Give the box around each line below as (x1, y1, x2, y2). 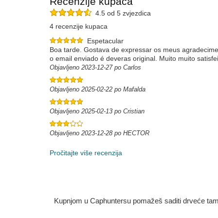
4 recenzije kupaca (50, 22, 108, 30)
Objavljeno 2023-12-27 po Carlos (50, 64, 141, 71)
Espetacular (87, 37, 124, 45)
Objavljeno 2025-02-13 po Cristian (50, 108, 145, 115)
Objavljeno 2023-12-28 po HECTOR (50, 129, 149, 137)
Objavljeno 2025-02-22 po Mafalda (50, 86, 145, 93)
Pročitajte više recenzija (50, 149, 122, 157)
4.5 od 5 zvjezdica (91, 9, 151, 18)
